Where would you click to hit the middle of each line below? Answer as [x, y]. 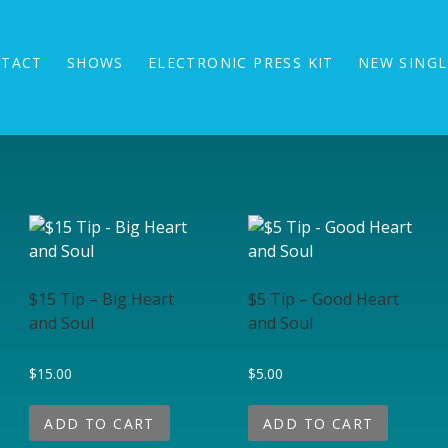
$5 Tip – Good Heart [323, 299]
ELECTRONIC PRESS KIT [240, 62]
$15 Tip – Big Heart [102, 299]
